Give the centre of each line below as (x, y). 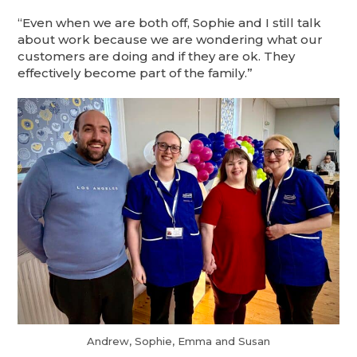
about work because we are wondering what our (171, 40)
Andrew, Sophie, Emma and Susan (178, 341)
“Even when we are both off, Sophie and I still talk (170, 23)
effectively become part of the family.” (135, 73)
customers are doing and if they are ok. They (157, 57)
